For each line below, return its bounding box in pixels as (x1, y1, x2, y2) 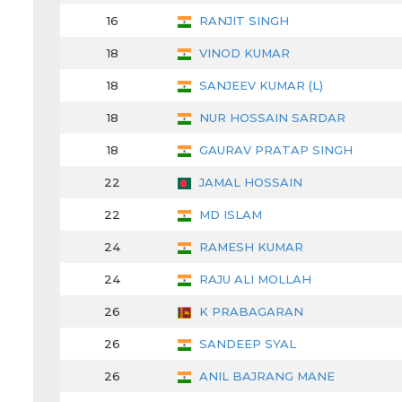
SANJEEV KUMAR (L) (196, 78, 323, 93)
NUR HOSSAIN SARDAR (196, 110, 345, 126)
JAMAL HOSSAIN (196, 175, 302, 190)
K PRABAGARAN (196, 304, 303, 319)
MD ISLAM (196, 207, 262, 223)
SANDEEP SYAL (196, 336, 296, 352)
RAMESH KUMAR (196, 240, 303, 255)
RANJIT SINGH (196, 13, 289, 29)
